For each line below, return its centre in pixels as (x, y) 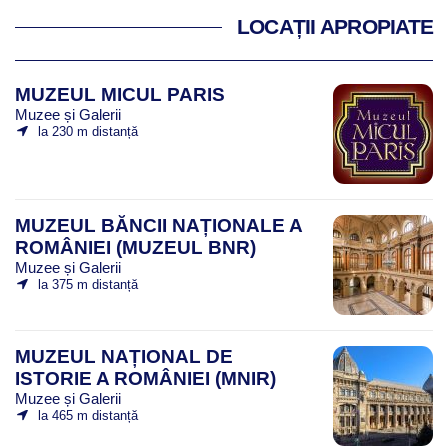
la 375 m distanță (87, 284)
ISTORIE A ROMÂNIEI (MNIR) (145, 378)
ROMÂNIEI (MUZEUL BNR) (135, 247)
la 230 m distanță (87, 131)
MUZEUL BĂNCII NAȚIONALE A (158, 225)
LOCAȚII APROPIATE (334, 26)
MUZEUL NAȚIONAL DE (124, 356)
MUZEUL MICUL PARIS (120, 94)
